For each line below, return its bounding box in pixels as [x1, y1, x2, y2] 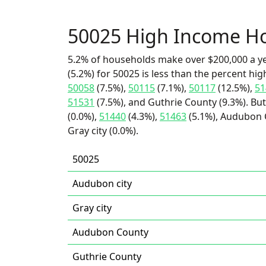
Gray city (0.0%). [68, 124, 138, 137]
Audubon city [72, 177, 132, 190]
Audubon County [72, 226, 148, 239]
